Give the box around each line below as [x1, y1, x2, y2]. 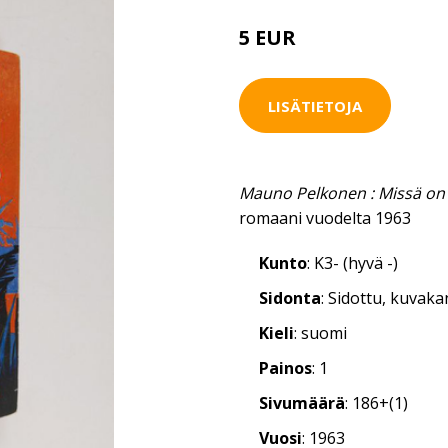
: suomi [294, 322, 347, 344]
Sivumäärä [259, 392, 345, 414]
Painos [259, 357, 312, 379]
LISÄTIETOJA [268, 95, 362, 116]
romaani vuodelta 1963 [239, 207, 411, 229]
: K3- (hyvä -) [307, 252, 398, 274]
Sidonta [259, 287, 321, 309]
